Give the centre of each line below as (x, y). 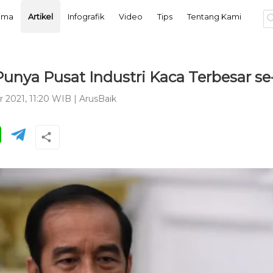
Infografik (86, 16)
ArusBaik (97, 99)
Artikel (40, 16)
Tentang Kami (214, 16)
